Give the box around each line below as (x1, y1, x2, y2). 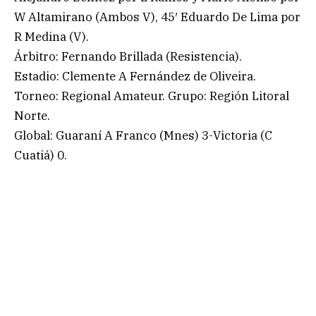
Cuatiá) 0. (14, 147, 67, 163)
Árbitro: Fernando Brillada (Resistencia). (14, 48, 242, 64)
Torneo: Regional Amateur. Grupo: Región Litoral (14, 87, 289, 104)
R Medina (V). (14, 28, 89, 44)
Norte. (14, 107, 50, 123)
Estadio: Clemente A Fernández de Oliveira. (14, 68, 256, 84)
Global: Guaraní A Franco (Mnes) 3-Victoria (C (14, 127, 272, 143)
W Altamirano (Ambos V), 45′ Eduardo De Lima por (14, 8, 300, 25)
